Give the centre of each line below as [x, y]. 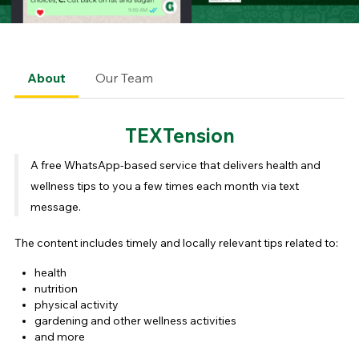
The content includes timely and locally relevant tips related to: [177, 243]
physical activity [76, 305]
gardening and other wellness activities [135, 321]
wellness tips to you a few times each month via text [164, 186]
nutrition [56, 289]
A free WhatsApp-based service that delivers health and [175, 165]
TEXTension [179, 136]
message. [55, 207]
